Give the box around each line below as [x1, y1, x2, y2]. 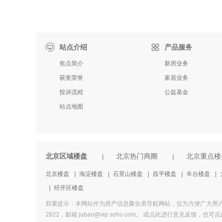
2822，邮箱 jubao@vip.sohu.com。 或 [46, 211, 149, 218]
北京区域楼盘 [46, 152, 87, 160]
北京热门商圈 [116, 152, 158, 160]
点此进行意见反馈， [149, 211, 203, 218]
